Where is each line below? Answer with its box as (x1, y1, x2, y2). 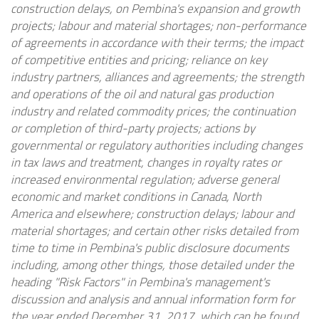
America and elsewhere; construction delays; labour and (11, 204, 294, 224)
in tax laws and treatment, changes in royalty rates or (11, 153, 281, 172)
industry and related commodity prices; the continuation (11, 102, 296, 121)
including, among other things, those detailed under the (11, 256, 294, 275)
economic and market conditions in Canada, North (11, 187, 261, 206)
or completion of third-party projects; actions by (11, 119, 255, 138)
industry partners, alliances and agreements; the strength (11, 68, 304, 87)
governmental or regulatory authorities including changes (11, 136, 303, 155)
